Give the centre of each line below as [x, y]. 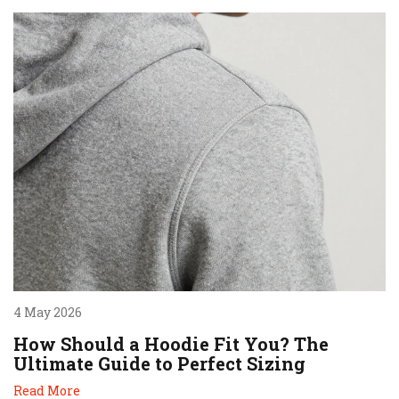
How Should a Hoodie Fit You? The [171, 344]
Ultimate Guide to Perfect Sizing [159, 364]
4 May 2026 [48, 313]
